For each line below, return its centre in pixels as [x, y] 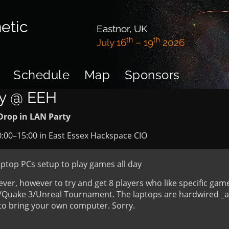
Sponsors [152, 75]
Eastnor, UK [122, 29]
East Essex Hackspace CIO [98, 135]
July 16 [111, 42]
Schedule [41, 75]
